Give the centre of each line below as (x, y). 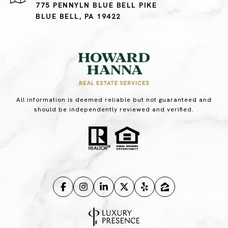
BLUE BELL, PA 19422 (78, 17)
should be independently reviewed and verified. (114, 110)
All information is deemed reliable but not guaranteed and (114, 100)
